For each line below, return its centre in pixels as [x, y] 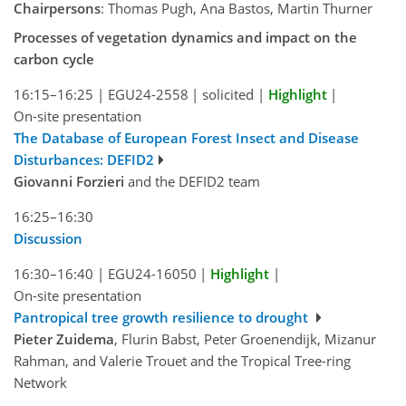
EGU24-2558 [148, 94]
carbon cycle [54, 58]
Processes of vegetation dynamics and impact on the [185, 37]
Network [40, 382]
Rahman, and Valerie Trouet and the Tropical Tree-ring [182, 360]
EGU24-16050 [152, 273]
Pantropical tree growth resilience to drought [163, 317]
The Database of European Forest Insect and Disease [186, 137]
